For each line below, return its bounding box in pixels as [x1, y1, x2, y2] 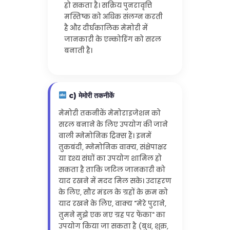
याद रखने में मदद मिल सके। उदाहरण [58, 176, 171, 186]
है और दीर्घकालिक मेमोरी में [64, 23, 148, 33]
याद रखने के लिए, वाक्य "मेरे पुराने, [58, 198, 166, 208]
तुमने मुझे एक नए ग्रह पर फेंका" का [58, 209, 165, 220]
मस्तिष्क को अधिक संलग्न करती [64, 11, 163, 22]
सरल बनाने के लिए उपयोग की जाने [58, 119, 168, 129]
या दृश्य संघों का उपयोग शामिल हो [58, 153, 162, 163]
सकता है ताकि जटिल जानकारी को [58, 164, 165, 175]
